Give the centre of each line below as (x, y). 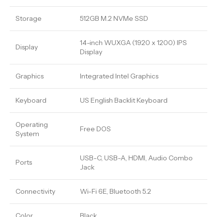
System (27, 134)
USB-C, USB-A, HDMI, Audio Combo (136, 158)
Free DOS (95, 129)
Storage (29, 18)
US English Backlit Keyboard (124, 100)
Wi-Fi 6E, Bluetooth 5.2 (116, 191)
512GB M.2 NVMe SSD (114, 18)
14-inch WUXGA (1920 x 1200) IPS (133, 43)
